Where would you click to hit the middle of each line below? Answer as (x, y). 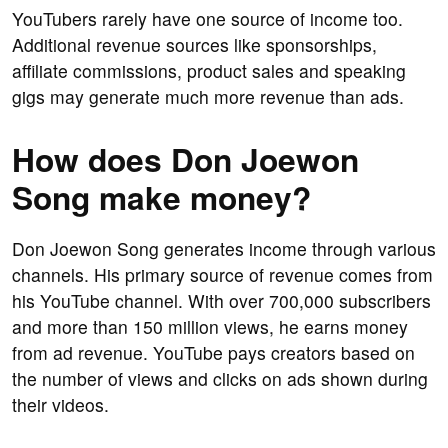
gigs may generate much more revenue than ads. (208, 97)
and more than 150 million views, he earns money (210, 327)
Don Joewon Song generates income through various (224, 249)
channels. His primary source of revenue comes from (222, 275)
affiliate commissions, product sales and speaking (209, 71)
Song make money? (161, 197)
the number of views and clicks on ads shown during (220, 379)
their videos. (60, 405)
